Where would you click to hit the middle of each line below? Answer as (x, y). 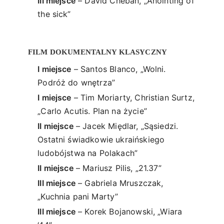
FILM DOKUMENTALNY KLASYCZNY (98, 52)
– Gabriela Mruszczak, (119, 183)
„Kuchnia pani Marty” (78, 196)
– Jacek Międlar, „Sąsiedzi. (126, 126)
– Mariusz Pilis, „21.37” (117, 168)
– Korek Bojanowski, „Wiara (129, 211)
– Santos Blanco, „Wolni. (118, 69)
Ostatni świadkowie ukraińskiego (101, 140)
